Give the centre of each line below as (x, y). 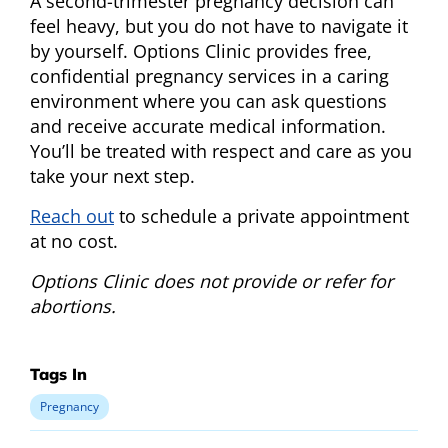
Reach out (72, 216)
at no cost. (74, 241)
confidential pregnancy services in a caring (209, 76)
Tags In (58, 374)
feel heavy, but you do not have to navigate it (219, 26)
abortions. (73, 306)
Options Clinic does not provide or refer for (211, 281)
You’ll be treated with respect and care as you (221, 151)
